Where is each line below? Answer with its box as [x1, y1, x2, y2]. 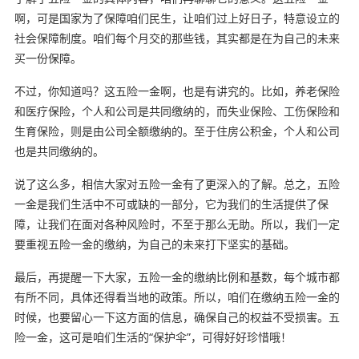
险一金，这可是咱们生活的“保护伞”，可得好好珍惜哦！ [14, 329, 292, 345]
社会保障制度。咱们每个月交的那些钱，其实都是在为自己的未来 [14, 30, 340, 46]
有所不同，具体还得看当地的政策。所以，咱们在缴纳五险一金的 [14, 288, 340, 305]
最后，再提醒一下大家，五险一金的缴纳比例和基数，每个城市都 [14, 268, 340, 284]
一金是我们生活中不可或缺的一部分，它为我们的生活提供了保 [14, 196, 329, 212]
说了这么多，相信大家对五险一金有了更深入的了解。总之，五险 [14, 175, 340, 192]
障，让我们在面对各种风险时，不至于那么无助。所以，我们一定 [14, 216, 340, 232]
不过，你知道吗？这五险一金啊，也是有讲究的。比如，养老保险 [14, 83, 340, 99]
